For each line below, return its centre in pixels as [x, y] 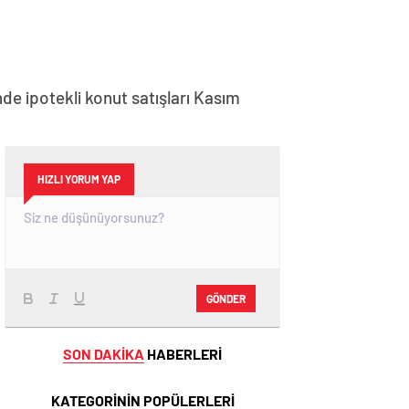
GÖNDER [226, 298]
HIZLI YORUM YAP [79, 179]
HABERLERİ [183, 354]
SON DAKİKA [104, 354]
